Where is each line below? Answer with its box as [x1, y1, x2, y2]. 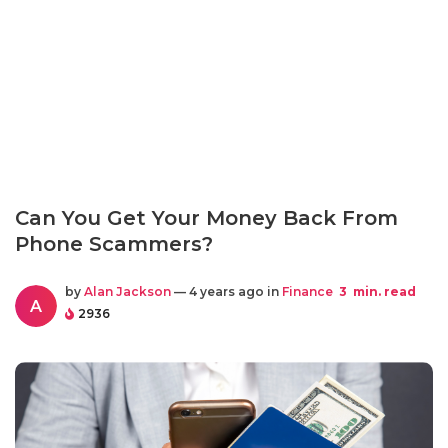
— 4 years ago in [171, 284, 282, 299]
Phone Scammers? [15, 232, 213, 256]
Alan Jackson [84, 284, 171, 299]
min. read [350, 284, 416, 299]
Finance [282, 284, 333, 299]
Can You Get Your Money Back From [15, 206, 398, 230]
